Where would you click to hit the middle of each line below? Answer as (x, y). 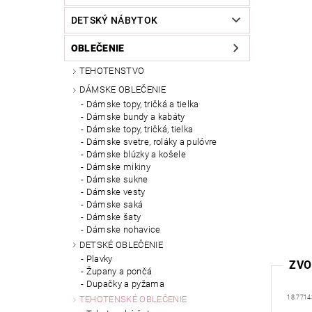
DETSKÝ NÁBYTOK (114, 21)
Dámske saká (115, 204)
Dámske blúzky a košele (136, 154)
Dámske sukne (117, 179)
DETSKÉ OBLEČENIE (121, 244)
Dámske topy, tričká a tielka (142, 104)
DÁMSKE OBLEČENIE (122, 89)
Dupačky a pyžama (125, 284)
